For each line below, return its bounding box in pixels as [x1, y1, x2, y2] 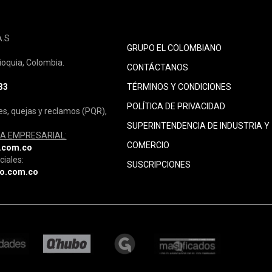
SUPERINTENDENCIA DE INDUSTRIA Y [126, 121, 270, 131]
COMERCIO [126, 140, 169, 151]
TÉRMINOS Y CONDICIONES [126, 82, 231, 92]
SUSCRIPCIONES [126, 160, 191, 170]
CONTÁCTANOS [126, 63, 188, 73]
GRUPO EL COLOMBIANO [126, 43, 222, 53]
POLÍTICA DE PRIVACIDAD [126, 101, 225, 112]
